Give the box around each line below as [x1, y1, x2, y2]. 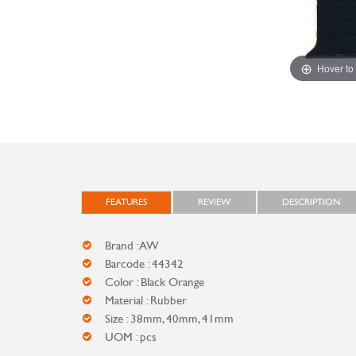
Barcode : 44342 [105, 257, 184, 271]
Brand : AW [105, 238, 159, 253]
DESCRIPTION [282, 196, 340, 207]
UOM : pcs [105, 330, 157, 344]
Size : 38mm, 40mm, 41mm [105, 311, 234, 326]
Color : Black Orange [105, 275, 204, 289]
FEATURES [106, 196, 147, 207]
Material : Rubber [105, 293, 187, 308]
